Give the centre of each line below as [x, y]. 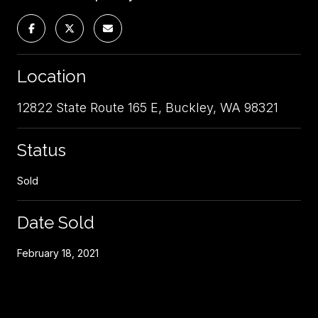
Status [42, 150]
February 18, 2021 [58, 253]
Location [51, 76]
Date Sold [56, 223]
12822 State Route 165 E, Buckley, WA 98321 [148, 108]
